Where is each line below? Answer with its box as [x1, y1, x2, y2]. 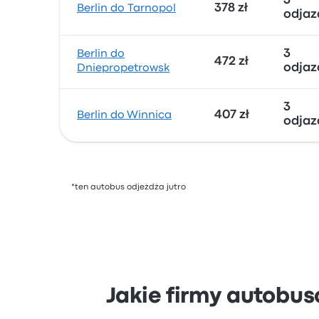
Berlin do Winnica [77, 110, 172, 120]
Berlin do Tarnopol [77, 4, 176, 14]
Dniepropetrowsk [77, 63, 169, 73]
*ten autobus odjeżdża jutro [71, 184, 186, 191]
